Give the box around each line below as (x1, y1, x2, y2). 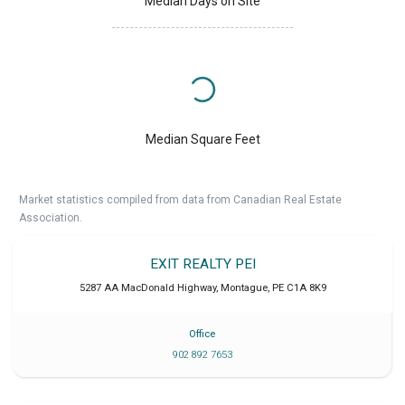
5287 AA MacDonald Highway (79, 282, 216, 295)
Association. (19, 212, 82, 225)
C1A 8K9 (286, 282, 326, 295)
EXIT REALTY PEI (149, 256, 256, 273)
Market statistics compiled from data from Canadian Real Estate (19, 193, 342, 207)
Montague (220, 282, 268, 295)
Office (189, 328, 215, 341)
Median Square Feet (145, 132, 260, 147)
